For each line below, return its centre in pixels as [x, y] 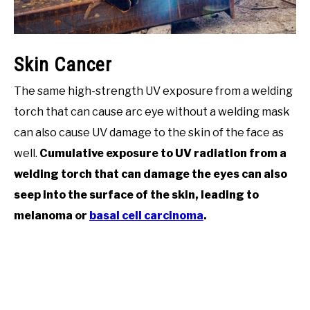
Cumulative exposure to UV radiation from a [163, 153]
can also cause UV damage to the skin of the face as [149, 132]
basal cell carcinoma [146, 215]
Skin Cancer [63, 64]
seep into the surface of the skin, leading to [136, 194]
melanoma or [52, 215]
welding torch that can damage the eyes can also [151, 174]
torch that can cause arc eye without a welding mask [152, 111]
